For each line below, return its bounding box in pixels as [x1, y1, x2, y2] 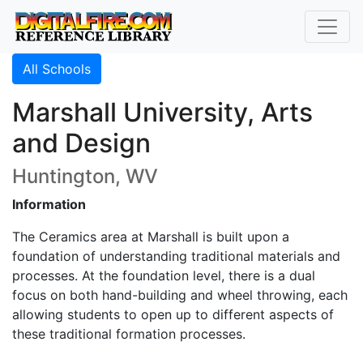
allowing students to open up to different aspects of [12, 306, 334, 322]
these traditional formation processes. [12, 326, 246, 342]
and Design [12, 127, 151, 159]
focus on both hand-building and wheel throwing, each [12, 287, 348, 303]
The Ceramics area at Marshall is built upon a [12, 228, 289, 245]
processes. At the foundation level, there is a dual [12, 267, 315, 284]
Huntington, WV [12, 164, 158, 188]
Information [12, 196, 86, 212]
